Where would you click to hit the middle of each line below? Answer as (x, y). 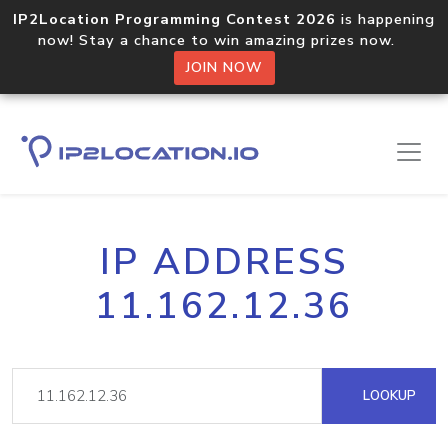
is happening (385, 19)
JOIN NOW (224, 67)
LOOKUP (387, 395)
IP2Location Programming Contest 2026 (174, 19)
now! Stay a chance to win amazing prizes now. (224, 40)
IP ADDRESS (224, 262)
